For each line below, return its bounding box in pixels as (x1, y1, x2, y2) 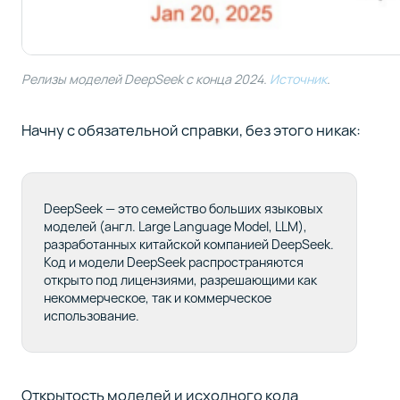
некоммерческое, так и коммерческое (43, 289, 271, 307)
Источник (269, 70, 327, 87)
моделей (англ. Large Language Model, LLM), (43, 218, 307, 236)
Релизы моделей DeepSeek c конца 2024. (21, 70, 270, 87)
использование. (43, 307, 139, 325)
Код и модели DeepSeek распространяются (43, 254, 304, 271)
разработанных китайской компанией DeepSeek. (43, 236, 334, 254)
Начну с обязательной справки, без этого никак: (21, 120, 361, 141)
